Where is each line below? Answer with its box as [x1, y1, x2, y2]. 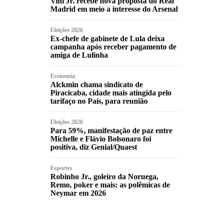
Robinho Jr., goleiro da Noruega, [50, 172, 158, 181]
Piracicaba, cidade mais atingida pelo [50, 88, 171, 97]
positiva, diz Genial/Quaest [50, 142, 137, 151]
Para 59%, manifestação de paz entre [50, 126, 172, 135]
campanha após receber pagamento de [50, 42, 176, 51]
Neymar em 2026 [50, 188, 106, 197]
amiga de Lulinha [50, 50, 108, 59]
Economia [50, 72, 75, 79]
